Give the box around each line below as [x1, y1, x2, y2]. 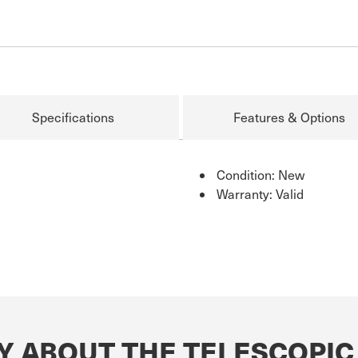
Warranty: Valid [217, 185, 304, 202]
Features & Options [233, 109, 345, 125]
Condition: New [217, 166, 304, 183]
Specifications [32, 109, 114, 125]
